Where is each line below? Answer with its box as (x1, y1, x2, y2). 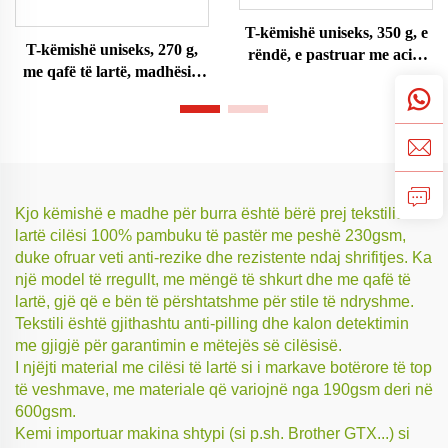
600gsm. (15, 402, 76, 420)
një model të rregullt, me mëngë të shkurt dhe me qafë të (15, 270, 411, 288)
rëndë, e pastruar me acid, (247, 46, 425, 63)
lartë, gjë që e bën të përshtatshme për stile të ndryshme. (15, 292, 414, 310)
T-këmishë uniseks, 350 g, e (244, 24, 428, 41)
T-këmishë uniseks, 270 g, (26, 40, 198, 58)
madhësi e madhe (277, 68, 395, 85)
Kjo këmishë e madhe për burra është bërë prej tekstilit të (15, 204, 417, 222)
